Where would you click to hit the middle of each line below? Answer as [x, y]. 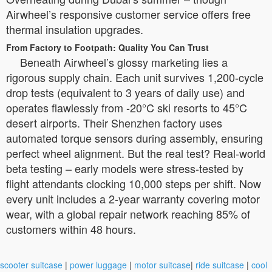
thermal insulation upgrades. [75, 29]
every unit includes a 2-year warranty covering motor [133, 198]
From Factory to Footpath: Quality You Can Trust [107, 47]
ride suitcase [220, 264]
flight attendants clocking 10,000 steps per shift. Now [134, 183]
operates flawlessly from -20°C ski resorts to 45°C [127, 107]
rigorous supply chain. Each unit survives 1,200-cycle [135, 77]
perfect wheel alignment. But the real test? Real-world [136, 153]
